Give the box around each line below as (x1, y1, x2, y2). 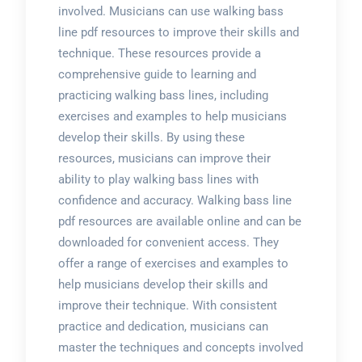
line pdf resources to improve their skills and (57, 25, 299, 40)
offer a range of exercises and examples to (57, 256, 288, 271)
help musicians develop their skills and (57, 277, 267, 292)
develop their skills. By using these (57, 130, 245, 145)
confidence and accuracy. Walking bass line (57, 193, 292, 208)
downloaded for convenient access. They (57, 235, 279, 250)
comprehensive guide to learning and (57, 67, 256, 82)
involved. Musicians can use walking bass (57, 4, 284, 19)
